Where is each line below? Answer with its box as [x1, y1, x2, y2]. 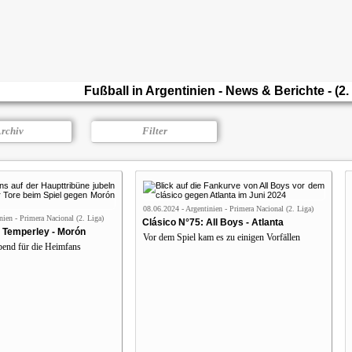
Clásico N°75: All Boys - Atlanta [141, 216, 284, 228]
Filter [141, 124, 167, 137]
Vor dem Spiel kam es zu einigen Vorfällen [142, 231, 300, 243]
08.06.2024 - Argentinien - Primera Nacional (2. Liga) [142, 203, 313, 213]
